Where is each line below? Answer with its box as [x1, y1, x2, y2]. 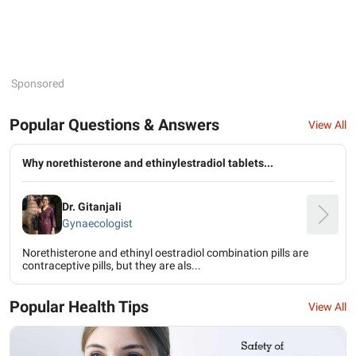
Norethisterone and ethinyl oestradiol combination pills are [22, 246, 308, 259]
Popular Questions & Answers [10, 115, 219, 134]
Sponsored [11, 77, 64, 90]
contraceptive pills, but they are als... [22, 259, 201, 272]
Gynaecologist [62, 216, 133, 230]
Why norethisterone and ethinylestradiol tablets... [22, 157, 273, 169]
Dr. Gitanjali [62, 199, 122, 213]
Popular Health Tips [10, 297, 149, 316]
